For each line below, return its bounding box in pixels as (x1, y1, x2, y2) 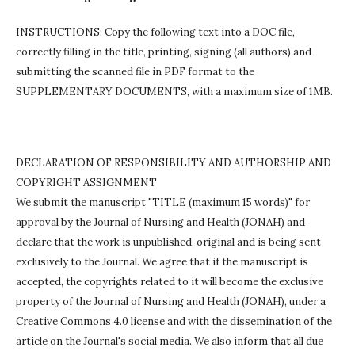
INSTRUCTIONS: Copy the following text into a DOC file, (16, 25, 295, 40)
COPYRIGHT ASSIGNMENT (16, 176, 157, 190)
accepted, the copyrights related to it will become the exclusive (16, 275, 323, 289)
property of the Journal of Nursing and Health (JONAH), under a (16, 295, 326, 309)
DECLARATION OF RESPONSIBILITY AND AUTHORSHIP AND (16, 156, 331, 170)
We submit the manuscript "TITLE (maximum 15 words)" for (16, 196, 310, 210)
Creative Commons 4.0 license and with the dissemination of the (16, 315, 332, 329)
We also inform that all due (192, 334, 323, 349)
